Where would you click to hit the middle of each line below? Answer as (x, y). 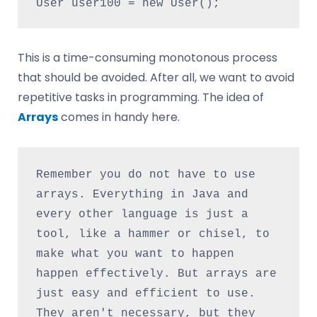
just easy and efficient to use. (145, 294)
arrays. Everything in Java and (142, 195)
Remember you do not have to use (145, 175)
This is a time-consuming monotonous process (148, 57)
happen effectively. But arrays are (156, 274)
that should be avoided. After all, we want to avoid (156, 77)
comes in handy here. (119, 117)
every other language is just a (142, 215)
